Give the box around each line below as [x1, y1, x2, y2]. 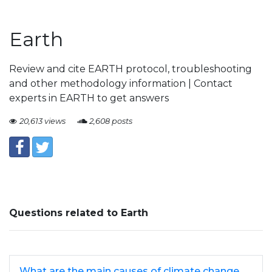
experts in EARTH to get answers [9, 92, 169, 104]
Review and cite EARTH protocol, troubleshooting [9, 63, 252, 75]
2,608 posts [89, 117, 132, 126]
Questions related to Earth [9, 207, 148, 219]
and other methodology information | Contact [9, 78, 233, 89]
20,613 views [19, 117, 66, 126]
